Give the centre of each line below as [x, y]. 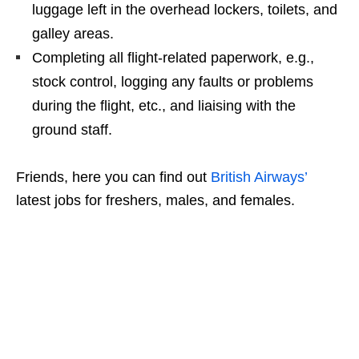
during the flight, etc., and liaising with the [164, 105]
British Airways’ [259, 177]
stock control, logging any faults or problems [173, 81]
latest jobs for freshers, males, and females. [155, 200]
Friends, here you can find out [113, 177]
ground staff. [72, 129]
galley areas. [73, 33]
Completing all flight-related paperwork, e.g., [173, 57]
